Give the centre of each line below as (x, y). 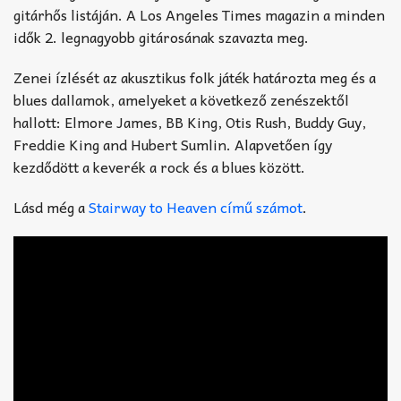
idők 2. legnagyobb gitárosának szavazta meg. (161, 36)
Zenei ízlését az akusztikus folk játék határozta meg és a (195, 77)
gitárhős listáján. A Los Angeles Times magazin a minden (199, 14)
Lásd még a (51, 206)
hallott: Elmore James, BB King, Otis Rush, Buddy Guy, (190, 121)
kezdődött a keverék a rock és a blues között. (159, 166)
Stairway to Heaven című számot (196, 206)
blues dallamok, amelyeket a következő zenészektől (181, 99)
